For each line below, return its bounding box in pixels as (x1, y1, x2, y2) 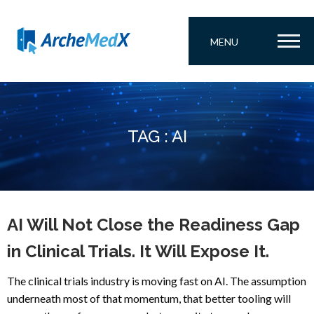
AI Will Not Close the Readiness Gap (7, 214, 300, 235)
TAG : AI (127, 126, 187, 146)
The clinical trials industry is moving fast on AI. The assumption (7, 274, 306, 287)
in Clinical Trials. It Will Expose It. (7, 241, 269, 261)
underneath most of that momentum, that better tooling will (7, 292, 291, 305)
